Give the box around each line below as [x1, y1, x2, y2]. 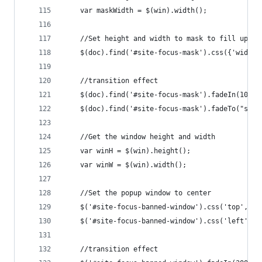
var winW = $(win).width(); [64, 161, 187, 169]
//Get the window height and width [64, 133, 215, 141]
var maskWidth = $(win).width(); [64, 6, 207, 15]
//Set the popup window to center [64, 189, 211, 197]
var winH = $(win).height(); [64, 147, 191, 155]
